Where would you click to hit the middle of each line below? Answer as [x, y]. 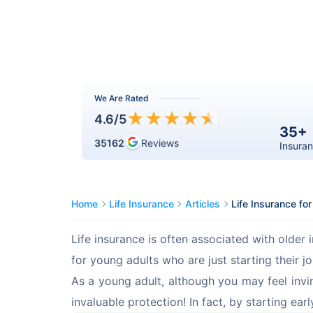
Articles [203, 203]
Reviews [160, 143]
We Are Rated [122, 98]
